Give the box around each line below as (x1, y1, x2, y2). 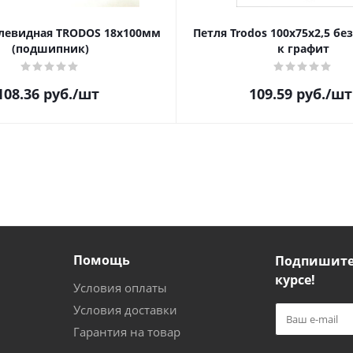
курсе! (274, 271, 315, 288)
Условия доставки (73, 302, 177, 318)
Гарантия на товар (73, 324, 180, 340)
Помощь (73, 251, 130, 269)
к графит (277, 41, 329, 56)
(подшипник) (11, 41, 89, 56)
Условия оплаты (73, 280, 167, 295)
